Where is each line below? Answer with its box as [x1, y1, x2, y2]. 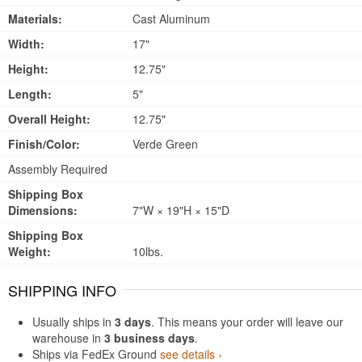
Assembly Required [8, 161, 107, 177]
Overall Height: [8, 111, 90, 127]
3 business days [104, 330, 195, 346]
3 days [115, 314, 151, 330]
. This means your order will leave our [151, 314, 343, 330]
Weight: [8, 243, 51, 259]
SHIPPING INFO [8, 280, 116, 301]
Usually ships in [32, 314, 115, 330]
